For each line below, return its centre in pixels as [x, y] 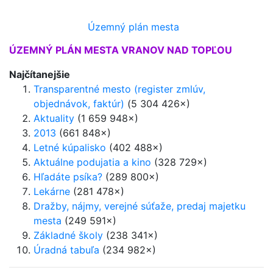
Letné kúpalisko [70, 147]
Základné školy [68, 235]
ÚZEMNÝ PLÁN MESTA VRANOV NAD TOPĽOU [121, 50]
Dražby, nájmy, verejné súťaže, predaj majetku [140, 206]
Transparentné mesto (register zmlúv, [119, 89]
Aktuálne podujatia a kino [92, 162]
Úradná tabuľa [66, 250]
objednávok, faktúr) [79, 104]
